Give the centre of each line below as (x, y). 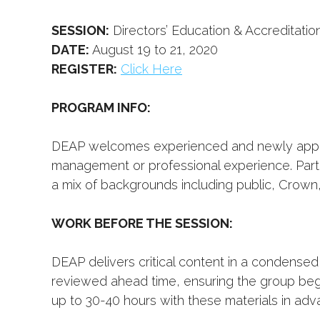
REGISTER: (84, 69)
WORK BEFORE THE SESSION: (142, 223)
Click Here (151, 69)
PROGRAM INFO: (101, 107)
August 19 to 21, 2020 (155, 50)
